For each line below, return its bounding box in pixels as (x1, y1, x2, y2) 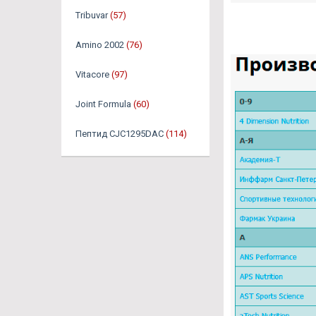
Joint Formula (75, 98, 131, 109)
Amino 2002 (75, 39, 124, 50)
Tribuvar (75, 9, 108, 20)
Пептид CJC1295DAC (75, 128, 164, 139)
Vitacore (75, 68, 109, 80)
